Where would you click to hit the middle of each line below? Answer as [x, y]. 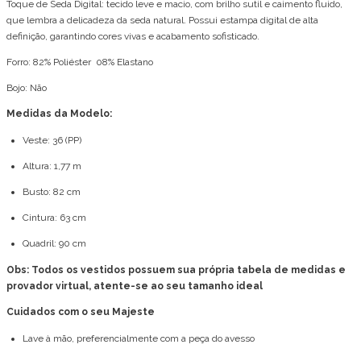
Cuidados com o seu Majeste [82, 312]
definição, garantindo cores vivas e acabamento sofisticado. [133, 37]
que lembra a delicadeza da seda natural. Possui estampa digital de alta [162, 21]
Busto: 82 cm [52, 192]
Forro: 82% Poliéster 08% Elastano [80, 62]
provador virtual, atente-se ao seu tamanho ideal [135, 286]
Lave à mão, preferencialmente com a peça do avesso [139, 339]
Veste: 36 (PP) [52, 141]
